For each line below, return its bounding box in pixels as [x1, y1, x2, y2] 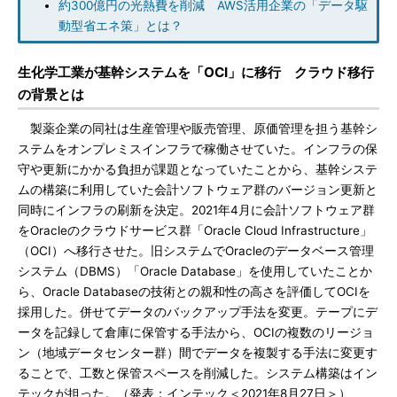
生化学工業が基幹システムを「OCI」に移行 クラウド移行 [18, 64, 374, 81]
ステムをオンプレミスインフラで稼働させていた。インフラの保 [18, 142, 378, 156]
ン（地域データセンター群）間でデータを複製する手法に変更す [18, 346, 378, 360]
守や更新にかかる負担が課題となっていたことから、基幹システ [18, 162, 378, 176]
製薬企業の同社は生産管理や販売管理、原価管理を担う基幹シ [18, 121, 378, 136]
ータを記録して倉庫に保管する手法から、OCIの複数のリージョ [18, 325, 374, 339]
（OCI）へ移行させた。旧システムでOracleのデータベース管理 [18, 244, 374, 258]
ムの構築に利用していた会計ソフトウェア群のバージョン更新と [18, 183, 378, 197]
